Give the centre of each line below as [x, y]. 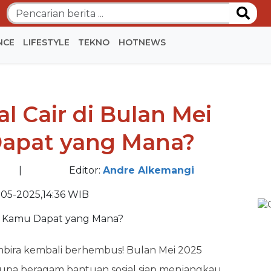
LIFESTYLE [46, 42]
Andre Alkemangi [149, 170]
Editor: [86, 170]
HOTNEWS [142, 42]
